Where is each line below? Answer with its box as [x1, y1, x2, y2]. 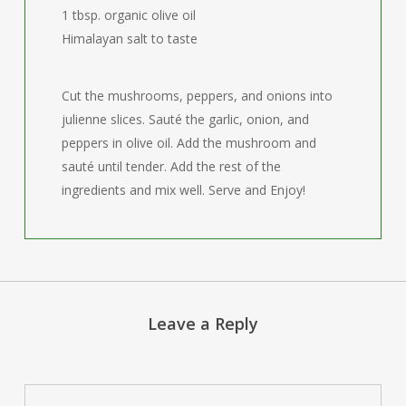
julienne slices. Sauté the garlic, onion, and [62, 110, 310, 128]
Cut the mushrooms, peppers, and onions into [62, 86, 333, 104]
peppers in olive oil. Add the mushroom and [62, 133, 317, 151]
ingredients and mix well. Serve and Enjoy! [62, 180, 306, 198]
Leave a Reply [147, 313, 258, 335]
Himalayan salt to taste [62, 29, 198, 47]
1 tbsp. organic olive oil [62, 5, 197, 24]
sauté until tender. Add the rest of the [62, 157, 282, 175]
